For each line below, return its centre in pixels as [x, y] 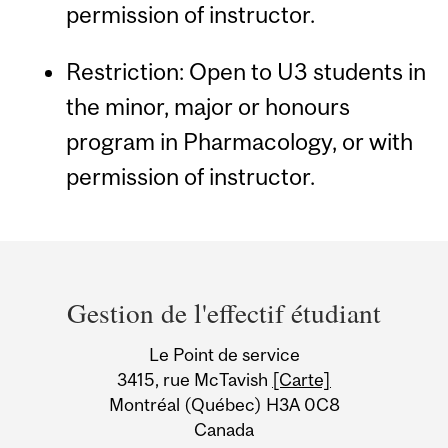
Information [106, 381]
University [93, 342]
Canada [224, 429]
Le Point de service [224, 354]
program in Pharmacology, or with [239, 141]
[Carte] [301, 379]
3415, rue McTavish [194, 379]
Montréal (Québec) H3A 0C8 [224, 404]
